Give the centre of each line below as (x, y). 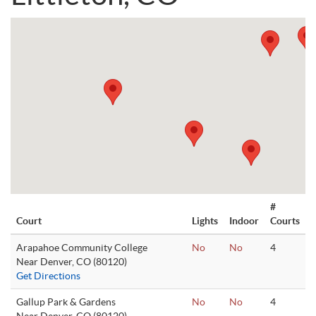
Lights (205, 221)
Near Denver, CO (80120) (72, 262)
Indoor (244, 221)
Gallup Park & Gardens (66, 302)
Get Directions (48, 276)
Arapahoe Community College (82, 248)
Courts (285, 221)
